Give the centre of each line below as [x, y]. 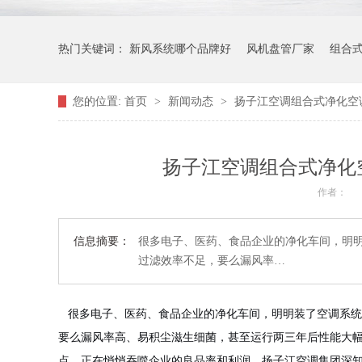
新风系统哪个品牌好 [180, 49]
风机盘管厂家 [280, 49]
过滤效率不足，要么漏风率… [212, 261]
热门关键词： [94, 49]
